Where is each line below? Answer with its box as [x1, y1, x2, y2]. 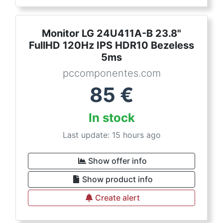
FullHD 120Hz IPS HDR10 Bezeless [29, 39, 194, 51]
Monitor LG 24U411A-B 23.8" [42, 27, 181, 39]
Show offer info [88, 156, 147, 166]
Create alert [95, 193, 140, 203]
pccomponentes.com [62, 67, 161, 79]
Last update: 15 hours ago [62, 130, 161, 140]
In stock [88, 111, 135, 125]
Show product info [82, 174, 153, 184]
